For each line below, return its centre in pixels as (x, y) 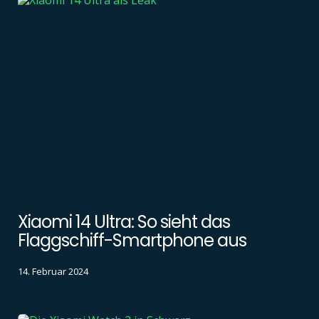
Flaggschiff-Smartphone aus (132, 241)
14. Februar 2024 (53, 272)
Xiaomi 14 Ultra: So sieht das (124, 222)
